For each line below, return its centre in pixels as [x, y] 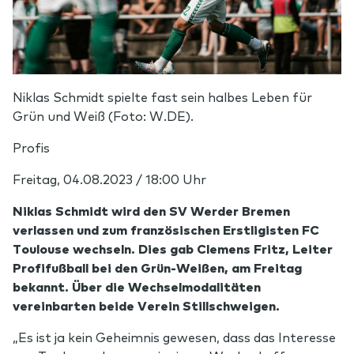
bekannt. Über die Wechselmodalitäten [137, 286]
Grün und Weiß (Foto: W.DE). [103, 115]
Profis [31, 147]
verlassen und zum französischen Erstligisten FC [166, 229]
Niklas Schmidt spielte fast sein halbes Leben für [162, 96]
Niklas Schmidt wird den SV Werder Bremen [151, 210]
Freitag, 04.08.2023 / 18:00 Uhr [109, 178]
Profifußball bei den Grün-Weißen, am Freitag [157, 267]
